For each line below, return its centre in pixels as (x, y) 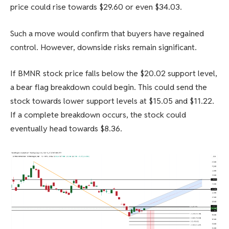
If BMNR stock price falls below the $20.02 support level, (114, 74)
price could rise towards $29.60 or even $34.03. (96, 7)
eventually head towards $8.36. (66, 129)
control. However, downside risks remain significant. (104, 47)
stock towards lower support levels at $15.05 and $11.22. (112, 101)
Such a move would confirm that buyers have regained (107, 33)
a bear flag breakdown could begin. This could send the (109, 87)
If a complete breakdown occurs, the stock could (98, 115)
